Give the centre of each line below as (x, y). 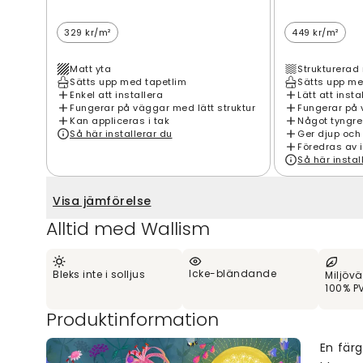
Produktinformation (132, 319)
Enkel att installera (116, 94)
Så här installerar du (121, 133)
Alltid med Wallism (128, 228)
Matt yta (90, 68)
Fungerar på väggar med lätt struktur (162, 107)
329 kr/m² (88, 32)
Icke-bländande (233, 273)
